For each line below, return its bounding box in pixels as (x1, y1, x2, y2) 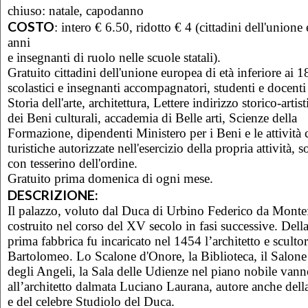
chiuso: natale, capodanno (8, 3, 144, 18)
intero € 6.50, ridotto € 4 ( (61, 19, 199, 34)
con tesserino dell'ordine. (8, 155, 137, 170)
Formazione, (8, 125, 77, 140)
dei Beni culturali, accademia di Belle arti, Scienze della (8, 110, 297, 125)
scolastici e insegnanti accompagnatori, (8, 80, 214, 95)
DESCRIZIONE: (8, 186, 98, 203)
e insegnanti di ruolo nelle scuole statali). (8, 49, 221, 65)
